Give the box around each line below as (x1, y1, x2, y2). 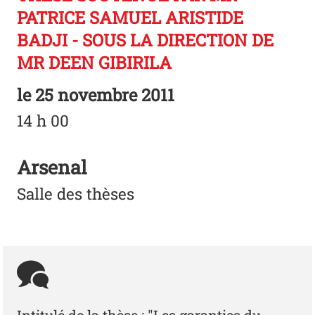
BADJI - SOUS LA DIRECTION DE (17, 29, 274, 52)
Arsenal (17, 155, 88, 180)
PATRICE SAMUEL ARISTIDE (17, 6, 244, 30)
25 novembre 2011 (31, 84, 175, 107)
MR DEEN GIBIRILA (17, 51, 172, 75)
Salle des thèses (17, 183, 135, 205)
